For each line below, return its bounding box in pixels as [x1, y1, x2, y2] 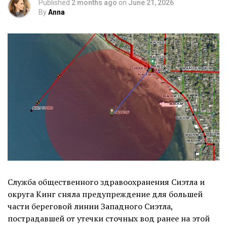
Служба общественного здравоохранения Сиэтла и [8, 176, 205, 187]
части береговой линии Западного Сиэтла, [8, 200, 173, 212]
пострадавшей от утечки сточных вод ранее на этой [8, 212, 210, 224]
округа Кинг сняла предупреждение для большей [8, 188, 203, 200]
